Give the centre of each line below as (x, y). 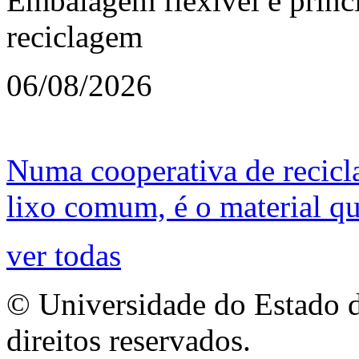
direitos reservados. (129, 340)
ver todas (64, 255)
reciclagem (75, 36)
